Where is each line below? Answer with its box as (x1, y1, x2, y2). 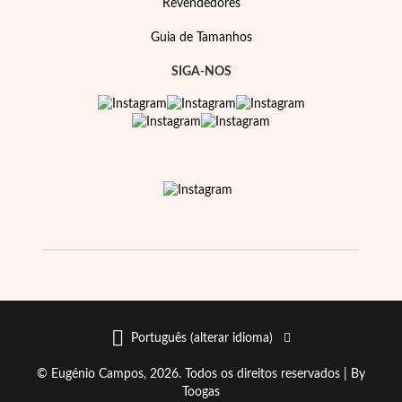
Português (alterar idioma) (131, 332, 273, 345)
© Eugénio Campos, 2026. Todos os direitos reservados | (37, 368, 351, 380)
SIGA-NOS (170, 66, 232, 78)
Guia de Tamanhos (150, 31, 252, 44)
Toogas (182, 386, 220, 398)
